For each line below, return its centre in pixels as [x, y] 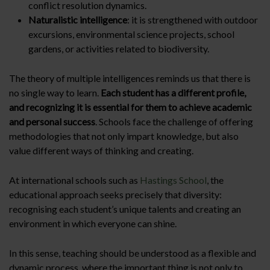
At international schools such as [74, 180]
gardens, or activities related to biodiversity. [119, 49]
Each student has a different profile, [173, 93]
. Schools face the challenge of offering [174, 121]
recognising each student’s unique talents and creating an [125, 209]
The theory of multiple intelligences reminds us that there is [130, 78]
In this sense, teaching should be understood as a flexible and [133, 253]
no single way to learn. [55, 93]
